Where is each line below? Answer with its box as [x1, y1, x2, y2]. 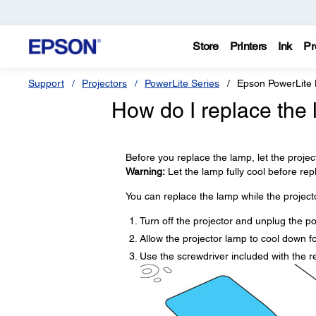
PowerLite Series [145, 78, 219, 89]
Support [28, 78, 64, 89]
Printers [229, 39, 267, 53]
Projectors [82, 78, 127, 89]
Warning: [125, 166, 165, 177]
